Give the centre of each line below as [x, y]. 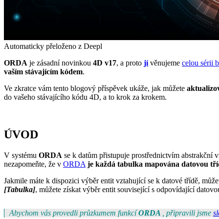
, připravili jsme [188, 213]
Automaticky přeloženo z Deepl [53, 46]
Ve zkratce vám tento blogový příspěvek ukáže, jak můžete [95, 88]
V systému [21, 155]
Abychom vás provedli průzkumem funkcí [74, 213]
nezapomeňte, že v [33, 164]
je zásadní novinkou [60, 63]
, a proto [130, 63]
